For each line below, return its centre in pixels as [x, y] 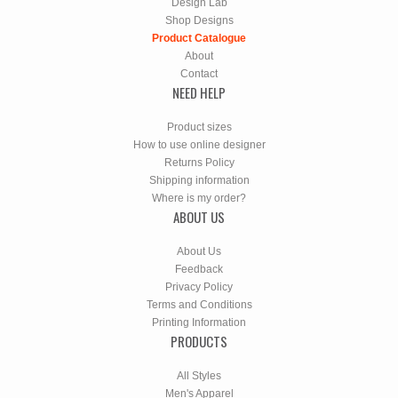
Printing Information [199, 322]
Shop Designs [199, 20]
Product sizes [199, 127]
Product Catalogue [199, 38]
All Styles [199, 375]
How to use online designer [199, 144]
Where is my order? [199, 198]
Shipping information [199, 180]
